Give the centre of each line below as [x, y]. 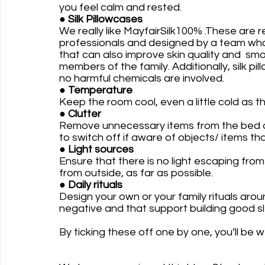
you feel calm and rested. [120, 7]
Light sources [100, 149]
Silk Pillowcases [105, 19]
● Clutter [81, 114]
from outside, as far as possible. [136, 173]
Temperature [99, 90]
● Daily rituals [91, 185]
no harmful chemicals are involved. [143, 78]
